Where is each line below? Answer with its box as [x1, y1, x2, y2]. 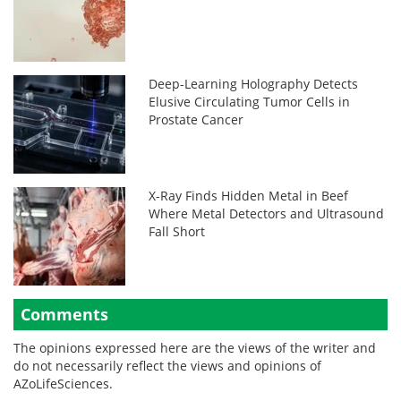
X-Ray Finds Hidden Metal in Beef [149, 187, 349, 205]
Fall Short [149, 223, 206, 241]
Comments [21, 303, 108, 326]
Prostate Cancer [149, 111, 244, 129]
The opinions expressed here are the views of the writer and [13, 339, 376, 357]
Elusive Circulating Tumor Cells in [149, 93, 351, 111]
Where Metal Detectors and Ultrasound [149, 205, 385, 223]
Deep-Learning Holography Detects [149, 75, 359, 93]
